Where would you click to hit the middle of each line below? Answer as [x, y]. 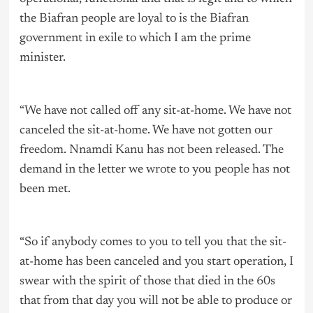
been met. [45, 190]
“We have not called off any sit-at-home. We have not [155, 111]
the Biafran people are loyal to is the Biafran [134, 19]
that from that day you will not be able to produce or [155, 301]
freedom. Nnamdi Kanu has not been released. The [151, 151]
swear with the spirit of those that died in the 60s [147, 282]
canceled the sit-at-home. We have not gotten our [146, 131]
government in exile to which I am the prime [135, 39]
